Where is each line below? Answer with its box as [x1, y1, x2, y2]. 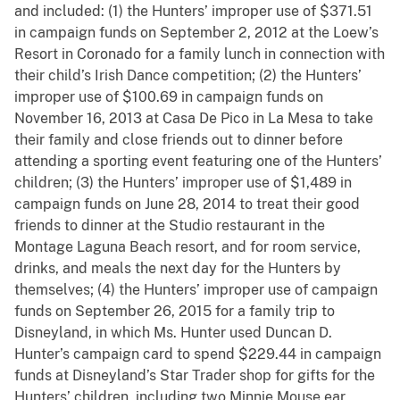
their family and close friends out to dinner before [14, 131, 343, 149]
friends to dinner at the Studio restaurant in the [14, 217, 325, 235]
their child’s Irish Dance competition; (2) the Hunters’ [14, 67, 362, 85]
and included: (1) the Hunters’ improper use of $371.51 [14, 3, 372, 21]
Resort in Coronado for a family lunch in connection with [14, 46, 385, 63]
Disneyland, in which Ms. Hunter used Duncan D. [14, 324, 332, 342]
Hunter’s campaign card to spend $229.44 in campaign [14, 346, 381, 363]
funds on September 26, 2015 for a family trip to [14, 303, 335, 321]
